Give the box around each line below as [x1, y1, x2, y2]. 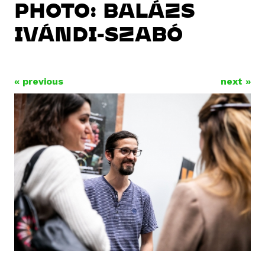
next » [221, 75, 251, 87]
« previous [14, 75, 63, 87]
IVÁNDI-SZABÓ [14, 21, 183, 45]
